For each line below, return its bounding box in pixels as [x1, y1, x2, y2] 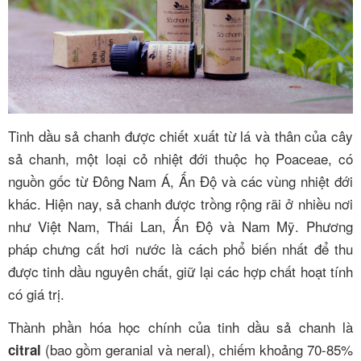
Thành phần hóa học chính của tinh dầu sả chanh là [8, 317, 353, 338]
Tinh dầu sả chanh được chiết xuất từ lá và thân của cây [8, 125, 353, 146]
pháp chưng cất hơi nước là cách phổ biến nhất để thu [8, 238, 353, 259]
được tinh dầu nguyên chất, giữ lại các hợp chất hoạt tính [8, 260, 353, 281]
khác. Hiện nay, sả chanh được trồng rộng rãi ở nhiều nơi [8, 193, 353, 214]
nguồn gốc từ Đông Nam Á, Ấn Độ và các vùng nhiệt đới [8, 170, 353, 191]
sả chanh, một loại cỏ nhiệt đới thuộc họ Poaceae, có [8, 147, 353, 168]
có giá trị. [8, 283, 64, 304]
